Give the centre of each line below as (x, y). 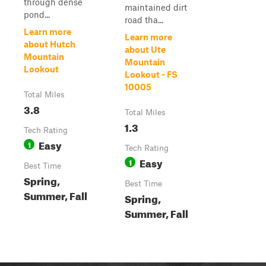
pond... (37, 14)
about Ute (145, 49)
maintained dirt (156, 7)
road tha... (144, 20)
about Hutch (50, 44)
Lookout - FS (151, 74)
